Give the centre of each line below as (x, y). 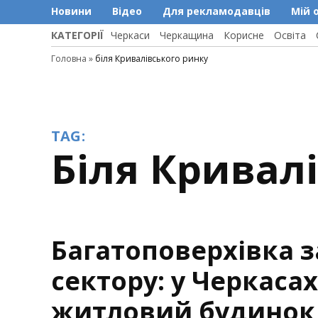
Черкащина (187, 35)
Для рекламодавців (216, 11)
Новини (71, 11)
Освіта (290, 35)
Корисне (244, 35)
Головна (69, 59)
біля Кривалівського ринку (152, 59)
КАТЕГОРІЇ (77, 35)
